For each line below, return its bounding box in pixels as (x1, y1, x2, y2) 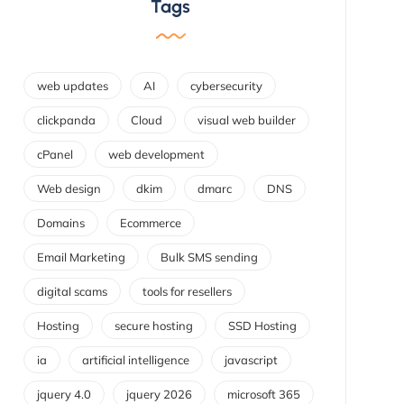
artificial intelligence (81, 352, 189, 367)
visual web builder (197, 112, 296, 127)
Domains (36, 215, 85, 230)
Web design (36, 180, 101, 196)
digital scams (36, 283, 107, 298)
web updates (36, 78, 108, 93)
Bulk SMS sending (160, 249, 258, 264)
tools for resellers (142, 283, 232, 298)
